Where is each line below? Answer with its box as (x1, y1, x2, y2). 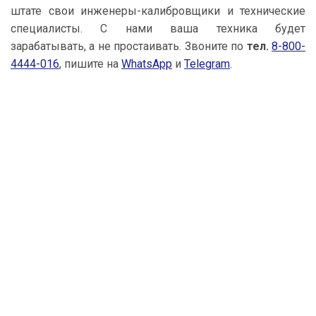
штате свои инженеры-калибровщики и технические (11, 4, 305, 18)
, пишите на (59, 57, 121, 71)
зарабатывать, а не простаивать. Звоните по (11, 39, 247, 53)
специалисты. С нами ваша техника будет (11, 22, 305, 35)
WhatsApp (121, 57, 172, 71)
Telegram (184, 57, 230, 71)
